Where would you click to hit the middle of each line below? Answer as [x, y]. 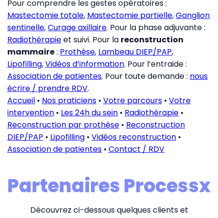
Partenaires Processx [109, 185]
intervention [31, 112]
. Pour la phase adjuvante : [156, 27]
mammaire [31, 52]
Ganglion [193, 15]
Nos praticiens [69, 100]
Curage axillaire [77, 27]
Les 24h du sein [89, 112]
